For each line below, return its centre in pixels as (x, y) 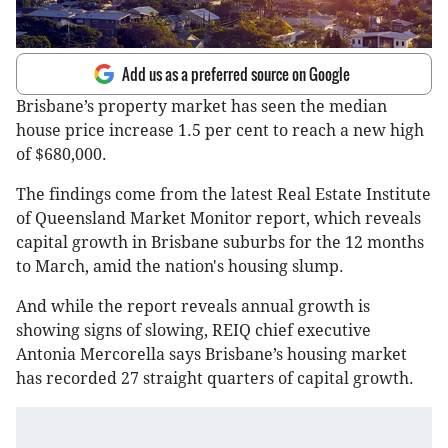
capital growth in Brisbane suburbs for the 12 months (220, 243)
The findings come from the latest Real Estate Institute (223, 195)
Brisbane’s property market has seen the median (201, 107)
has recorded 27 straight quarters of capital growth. (215, 379)
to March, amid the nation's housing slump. (180, 267)
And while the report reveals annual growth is (193, 307)
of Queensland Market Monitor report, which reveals (218, 219)
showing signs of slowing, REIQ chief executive (193, 331)
